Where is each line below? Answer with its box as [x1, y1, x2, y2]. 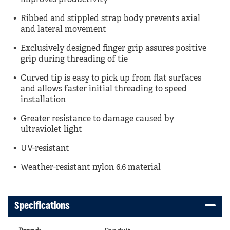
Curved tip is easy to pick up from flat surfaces [21, 74, 201, 83]
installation [21, 96, 66, 104]
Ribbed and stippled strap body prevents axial [21, 15, 200, 23]
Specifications [14, 201, 70, 212]
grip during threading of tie [21, 55, 128, 64]
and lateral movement [21, 26, 106, 34]
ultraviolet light [21, 126, 82, 134]
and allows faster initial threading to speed [21, 85, 187, 93]
